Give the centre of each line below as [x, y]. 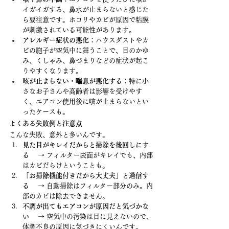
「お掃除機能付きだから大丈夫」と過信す [86, 176]
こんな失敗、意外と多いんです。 [59, 135]
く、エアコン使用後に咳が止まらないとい [86, 101]
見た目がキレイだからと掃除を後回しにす [86, 145]
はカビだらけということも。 [66, 165]
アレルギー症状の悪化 [56, 40]
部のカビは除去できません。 [66, 196]
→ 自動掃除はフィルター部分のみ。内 [91, 186]
